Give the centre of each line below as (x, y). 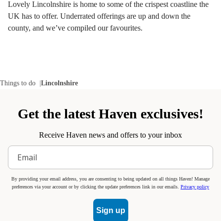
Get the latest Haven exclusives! (110, 114)
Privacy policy (195, 187)
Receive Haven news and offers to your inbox (110, 135)
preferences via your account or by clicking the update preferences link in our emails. (96, 187)
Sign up (110, 210)
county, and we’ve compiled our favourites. (75, 28)
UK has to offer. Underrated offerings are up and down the (99, 16)
